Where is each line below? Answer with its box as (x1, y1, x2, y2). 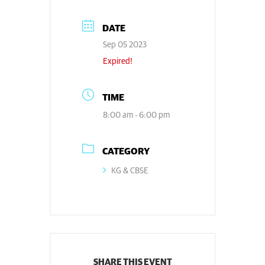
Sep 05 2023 (103, 41, 147, 49)
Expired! (103, 57, 132, 66)
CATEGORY (102, 147, 150, 156)
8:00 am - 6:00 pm (103, 111, 170, 119)
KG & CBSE (111, 167, 148, 175)
